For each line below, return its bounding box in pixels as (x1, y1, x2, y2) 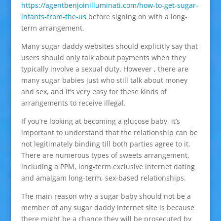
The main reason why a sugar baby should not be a (21, 191, 191, 201)
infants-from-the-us (21, 12, 86, 22)
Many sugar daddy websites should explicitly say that (21, 41, 198, 51)
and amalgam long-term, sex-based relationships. (21, 173, 186, 183)
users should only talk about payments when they (21, 53, 186, 63)
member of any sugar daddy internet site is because (21, 203, 194, 213)
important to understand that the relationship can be (21, 128, 198, 138)
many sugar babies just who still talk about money (21, 75, 187, 85)
